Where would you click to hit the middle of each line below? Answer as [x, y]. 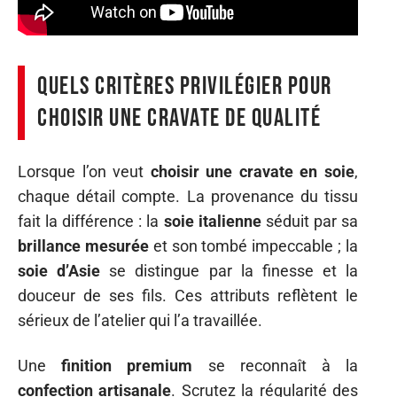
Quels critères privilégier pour [185, 86]
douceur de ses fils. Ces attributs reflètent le [188, 296]
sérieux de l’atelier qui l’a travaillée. [140, 321]
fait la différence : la [91, 222]
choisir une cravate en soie [253, 172]
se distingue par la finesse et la [229, 271]
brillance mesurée [83, 246]
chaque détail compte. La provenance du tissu [188, 197]
